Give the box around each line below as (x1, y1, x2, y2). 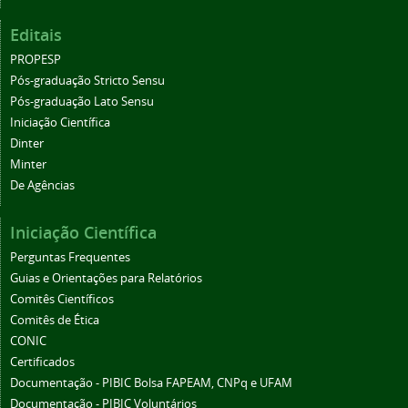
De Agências (10, 177, 75, 193)
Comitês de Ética (10, 311, 99, 328)
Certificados (10, 353, 75, 370)
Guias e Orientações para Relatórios (10, 270, 202, 286)
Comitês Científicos (10, 291, 114, 307)
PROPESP (10, 51, 61, 67)
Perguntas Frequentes (10, 249, 130, 265)
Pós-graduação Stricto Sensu (10, 72, 165, 88)
